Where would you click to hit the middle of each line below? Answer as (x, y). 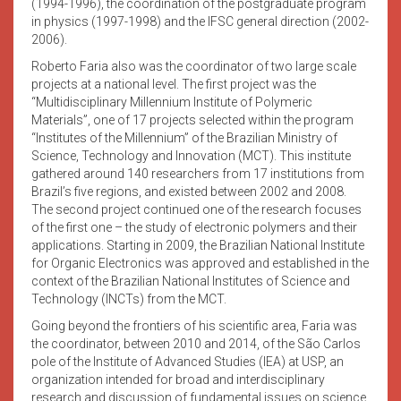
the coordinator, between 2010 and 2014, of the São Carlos (196, 343)
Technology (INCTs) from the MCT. (129, 299)
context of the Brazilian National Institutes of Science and (191, 281)
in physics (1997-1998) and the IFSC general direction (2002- (200, 21)
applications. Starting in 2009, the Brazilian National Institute (198, 245)
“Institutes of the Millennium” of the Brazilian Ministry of (184, 137)
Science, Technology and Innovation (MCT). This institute (191, 155)
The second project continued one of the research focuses (196, 209)
